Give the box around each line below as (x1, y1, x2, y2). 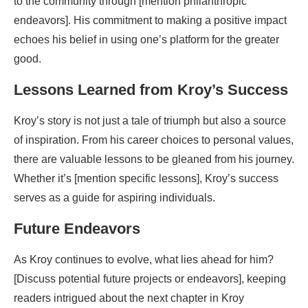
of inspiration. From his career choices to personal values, (14, 134, 294, 146)
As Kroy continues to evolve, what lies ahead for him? (14, 254, 274, 265)
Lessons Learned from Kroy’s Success (14, 81, 288, 98)
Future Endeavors (14, 220, 140, 237)
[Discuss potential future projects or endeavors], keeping (14, 273, 286, 285)
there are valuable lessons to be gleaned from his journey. (14, 153, 294, 165)
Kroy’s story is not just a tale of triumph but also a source (14, 115, 286, 126)
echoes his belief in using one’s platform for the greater (14, 34, 279, 45)
